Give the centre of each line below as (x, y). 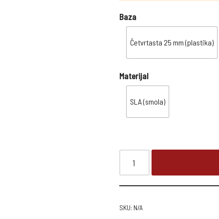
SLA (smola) (147, 101)
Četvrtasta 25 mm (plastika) (172, 42)
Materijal (134, 76)
